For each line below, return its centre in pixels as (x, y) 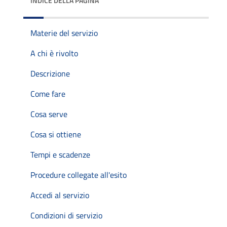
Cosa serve (49, 114)
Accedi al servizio (60, 195)
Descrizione (50, 73)
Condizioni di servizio (66, 215)
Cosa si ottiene (56, 134)
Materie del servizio (64, 33)
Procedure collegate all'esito (79, 175)
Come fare (48, 94)
